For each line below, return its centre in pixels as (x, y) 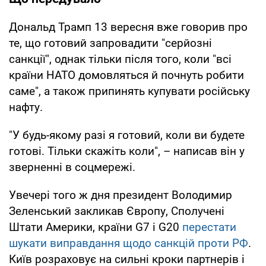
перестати (209, 227)
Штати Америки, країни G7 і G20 (96, 227)
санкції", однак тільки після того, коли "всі (120, 59)
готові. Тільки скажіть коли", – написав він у (127, 151)
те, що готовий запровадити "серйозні (110, 43)
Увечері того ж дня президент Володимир (121, 195)
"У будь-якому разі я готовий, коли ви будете (127, 135)
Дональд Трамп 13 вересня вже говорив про (128, 27)
